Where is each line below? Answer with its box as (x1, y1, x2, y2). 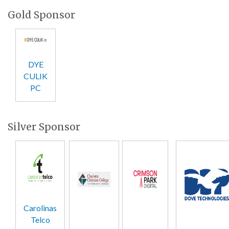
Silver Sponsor (8, 121, 80, 133)
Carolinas (24, 202, 57, 213)
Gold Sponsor (8, 8, 75, 21)
